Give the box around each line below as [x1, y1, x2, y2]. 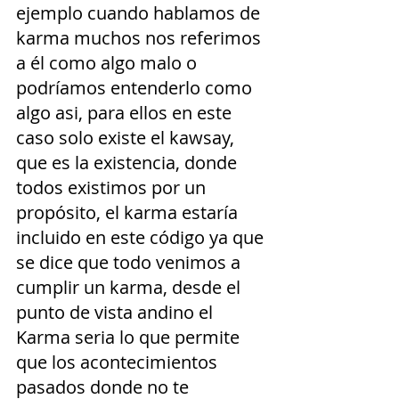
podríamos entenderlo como [16, 76, 256, 101]
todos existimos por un [16, 175, 210, 200]
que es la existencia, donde [16, 151, 241, 175]
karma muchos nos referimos [16, 26, 265, 51]
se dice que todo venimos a [16, 250, 245, 275]
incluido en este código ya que [16, 225, 268, 250]
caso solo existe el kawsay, [16, 126, 239, 151]
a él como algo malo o [16, 51, 201, 76]
